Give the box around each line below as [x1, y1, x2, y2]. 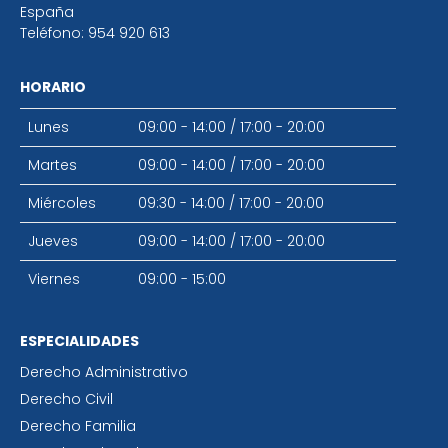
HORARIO [20, 76, 86, 97]
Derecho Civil [20, 388, 113, 409]
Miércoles [28, 192, 96, 213]
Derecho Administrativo [20, 361, 188, 382]
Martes [28, 154, 77, 175]
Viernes [28, 268, 80, 289]
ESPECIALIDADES [20, 330, 139, 351]
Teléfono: [20, 22, 88, 43]
